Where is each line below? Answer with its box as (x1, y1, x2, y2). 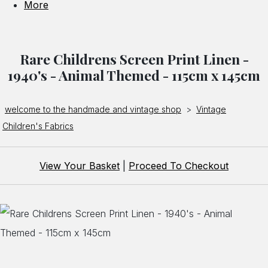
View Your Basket (39, 160, 120, 172)
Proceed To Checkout (129, 160, 229, 172)
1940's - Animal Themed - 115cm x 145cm (8, 66, 260, 85)
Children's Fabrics (2, 121, 74, 132)
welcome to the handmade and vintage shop (5, 104, 181, 115)
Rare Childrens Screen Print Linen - (19, 50, 249, 69)
